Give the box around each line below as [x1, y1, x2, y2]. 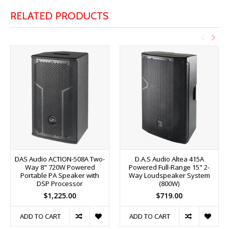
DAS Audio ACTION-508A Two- [15, 154, 105, 164]
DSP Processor [37, 178, 83, 188]
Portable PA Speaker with [20, 170, 99, 180]
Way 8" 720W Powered [25, 162, 95, 172]
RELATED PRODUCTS [10, 9, 108, 22]
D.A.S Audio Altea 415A [134, 154, 204, 164]
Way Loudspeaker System [128, 170, 210, 180]
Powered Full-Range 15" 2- [129, 162, 210, 172]
